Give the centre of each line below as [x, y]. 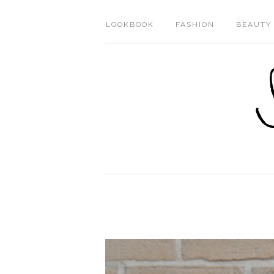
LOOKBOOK [130, 24]
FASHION [195, 24]
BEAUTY [254, 24]
